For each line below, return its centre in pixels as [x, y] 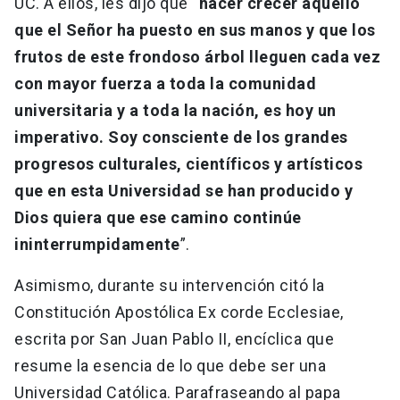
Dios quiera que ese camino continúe [158, 218]
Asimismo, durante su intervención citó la [170, 286]
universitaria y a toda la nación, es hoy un [175, 111]
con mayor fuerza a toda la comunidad [165, 84]
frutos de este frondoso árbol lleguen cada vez [197, 57]
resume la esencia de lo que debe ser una [170, 366]
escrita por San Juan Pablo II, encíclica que [174, 339]
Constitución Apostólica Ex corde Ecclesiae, [179, 312]
